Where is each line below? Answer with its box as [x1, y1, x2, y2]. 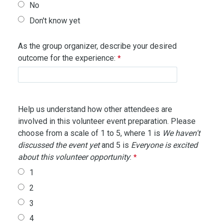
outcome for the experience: [17, 53, 115, 63]
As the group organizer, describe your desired [17, 41, 177, 51]
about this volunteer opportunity [17, 152, 130, 162]
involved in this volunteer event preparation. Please [17, 116, 196, 126]
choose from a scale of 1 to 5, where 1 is [17, 128, 162, 138]
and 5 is [99, 140, 131, 150]
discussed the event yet [17, 140, 100, 150]
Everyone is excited [130, 140, 198, 150]
